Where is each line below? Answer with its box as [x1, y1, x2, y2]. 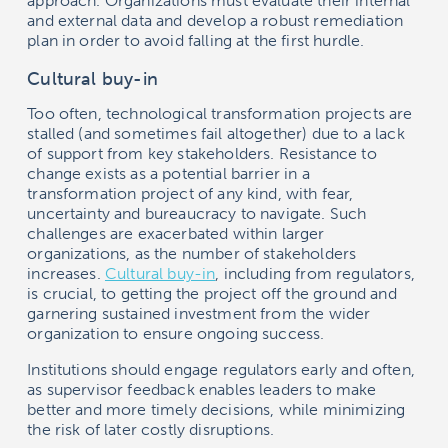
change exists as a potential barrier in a [27, 163, 310, 183]
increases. [27, 263, 105, 283]
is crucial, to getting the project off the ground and [27, 283, 397, 303]
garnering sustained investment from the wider [27, 303, 371, 323]
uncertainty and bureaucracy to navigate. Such [27, 203, 367, 223]
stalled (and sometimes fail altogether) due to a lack [27, 123, 405, 143]
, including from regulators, [215, 263, 415, 283]
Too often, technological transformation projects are [27, 103, 413, 123]
